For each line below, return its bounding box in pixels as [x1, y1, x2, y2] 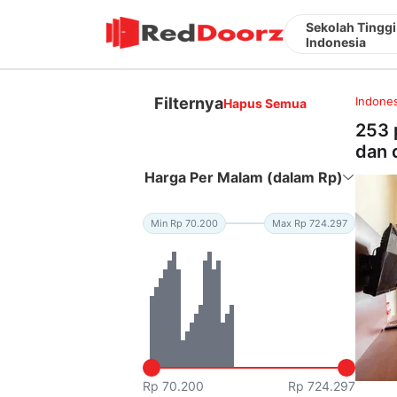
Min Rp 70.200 [151, 216, 219, 230]
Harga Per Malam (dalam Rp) [144, 167, 344, 186]
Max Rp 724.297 [272, 216, 348, 230]
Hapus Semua [223, 95, 307, 111]
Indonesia [306, 34, 366, 50]
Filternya [154, 93, 224, 113]
